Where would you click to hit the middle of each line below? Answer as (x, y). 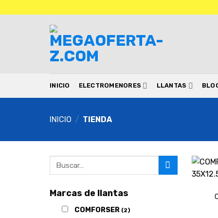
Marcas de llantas (89, 193)
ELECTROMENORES (110, 85)
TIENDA (96, 119)
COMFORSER (98, 210)
